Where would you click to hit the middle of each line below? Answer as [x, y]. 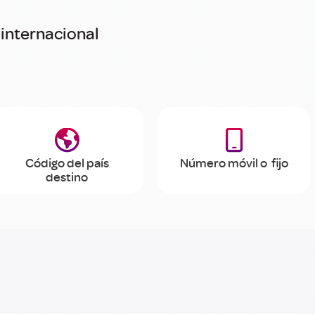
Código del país [67, 163]
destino [67, 177]
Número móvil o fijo [234, 163]
